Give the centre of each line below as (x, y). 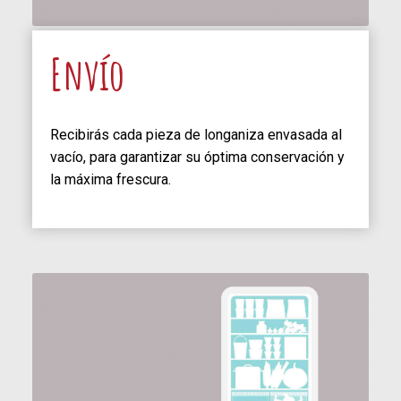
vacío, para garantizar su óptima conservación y (197, 157)
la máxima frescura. (111, 179)
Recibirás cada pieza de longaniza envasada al (196, 134)
